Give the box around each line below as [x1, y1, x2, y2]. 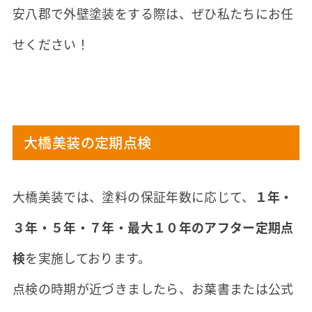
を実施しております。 [25, 248, 150, 267]
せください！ [12, 35, 90, 54]
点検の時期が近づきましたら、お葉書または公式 [12, 279, 294, 297]
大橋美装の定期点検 [24, 132, 152, 153]
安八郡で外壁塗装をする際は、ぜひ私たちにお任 [12, 4, 294, 23]
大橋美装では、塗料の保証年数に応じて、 [12, 187, 255, 205]
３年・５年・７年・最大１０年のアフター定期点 [12, 217, 294, 236]
